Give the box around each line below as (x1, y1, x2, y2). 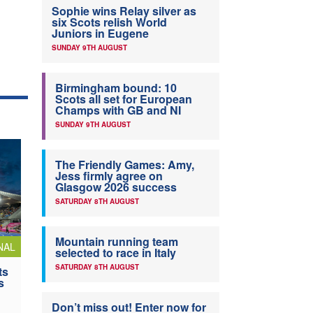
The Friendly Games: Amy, (55, 156, 194, 173)
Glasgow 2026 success (55, 179, 177, 196)
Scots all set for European (55, 91, 192, 108)
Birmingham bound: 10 (55, 80, 177, 96)
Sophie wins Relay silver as (52, 3, 196, 20)
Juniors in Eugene (52, 25, 149, 42)
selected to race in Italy (55, 245, 176, 261)
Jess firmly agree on (55, 168, 163, 184)
